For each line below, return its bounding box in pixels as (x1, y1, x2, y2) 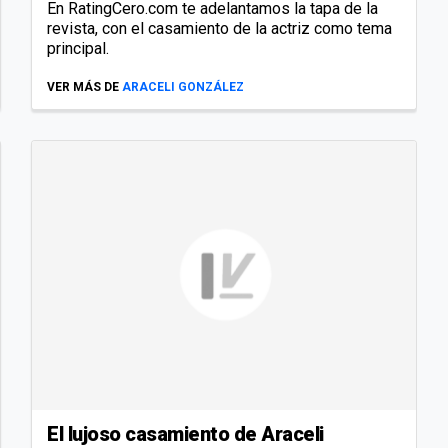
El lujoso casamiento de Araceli (47, 421, 324, 446)
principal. (47, 39, 109, 59)
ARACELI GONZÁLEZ (122, 80, 244, 95)
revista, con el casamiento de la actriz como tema (47, 19, 392, 39)
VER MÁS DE (47, 80, 119, 95)
